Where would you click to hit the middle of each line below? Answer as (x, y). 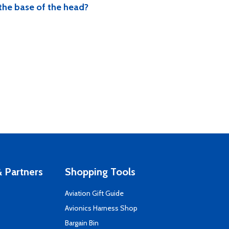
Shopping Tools (100, 172)
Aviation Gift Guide (94, 193)
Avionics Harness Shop (101, 208)
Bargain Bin (82, 223)
